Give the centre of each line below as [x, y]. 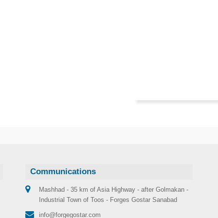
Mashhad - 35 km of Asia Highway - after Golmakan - [113, 189]
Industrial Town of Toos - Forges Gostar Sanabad [108, 200]
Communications [63, 171]
